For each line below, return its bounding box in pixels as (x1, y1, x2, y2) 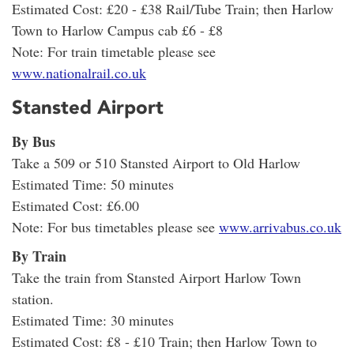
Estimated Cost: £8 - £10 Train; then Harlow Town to (12, 331, 317, 351)
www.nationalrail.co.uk (12, 63, 146, 83)
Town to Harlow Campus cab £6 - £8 (12, 21, 223, 40)
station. (12, 288, 54, 308)
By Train (12, 245, 66, 266)
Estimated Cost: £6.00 (12, 195, 139, 215)
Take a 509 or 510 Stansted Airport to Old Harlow (12, 153, 300, 172)
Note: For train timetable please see (12, 42, 216, 62)
